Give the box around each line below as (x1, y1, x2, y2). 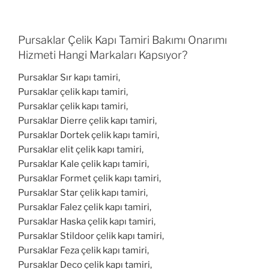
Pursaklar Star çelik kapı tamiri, (18, 187, 148, 199)
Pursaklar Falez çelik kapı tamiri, (18, 202, 151, 213)
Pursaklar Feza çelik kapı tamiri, (18, 245, 149, 256)
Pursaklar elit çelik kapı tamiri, (18, 144, 144, 156)
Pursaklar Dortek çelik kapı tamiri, (18, 130, 159, 141)
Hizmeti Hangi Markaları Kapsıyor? (18, 48, 187, 61)
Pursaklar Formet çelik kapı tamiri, (18, 173, 161, 184)
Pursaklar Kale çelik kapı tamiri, (18, 159, 149, 170)
